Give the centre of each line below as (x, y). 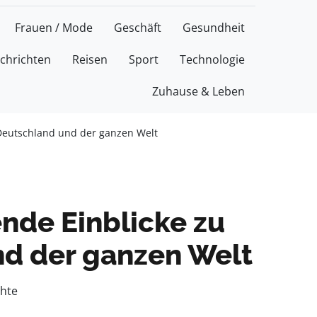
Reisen (90, 59)
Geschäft (138, 28)
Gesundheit (214, 28)
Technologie (212, 59)
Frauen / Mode (54, 28)
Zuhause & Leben (198, 91)
